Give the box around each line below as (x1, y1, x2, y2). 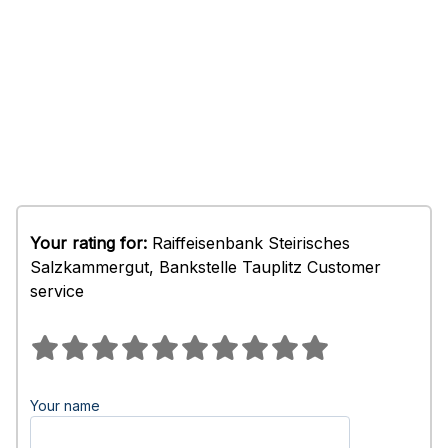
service (30, 281, 84, 301)
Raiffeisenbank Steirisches (147, 233, 350, 253)
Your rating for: (30, 233, 147, 253)
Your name (30, 397, 100, 414)
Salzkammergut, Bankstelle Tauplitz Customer (30, 257, 381, 277)
